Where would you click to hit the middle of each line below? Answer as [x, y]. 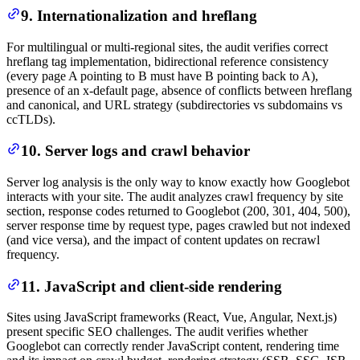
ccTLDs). [31, 119]
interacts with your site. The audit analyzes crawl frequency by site [175, 196]
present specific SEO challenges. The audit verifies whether [157, 332]
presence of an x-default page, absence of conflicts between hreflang [179, 90]
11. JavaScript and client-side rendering [151, 286]
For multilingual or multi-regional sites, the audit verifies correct [167, 47]
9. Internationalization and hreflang [139, 15]
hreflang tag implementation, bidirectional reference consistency [168, 61]
